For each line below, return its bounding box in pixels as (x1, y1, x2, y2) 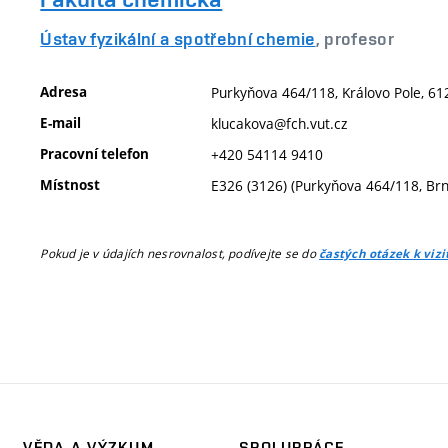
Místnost (40, 175, 101, 194)
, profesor (315, 28, 395, 49)
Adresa (40, 82, 88, 101)
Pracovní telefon (40, 144, 150, 163)
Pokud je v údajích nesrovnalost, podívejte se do (40, 245, 320, 261)
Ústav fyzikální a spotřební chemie (40, 28, 316, 49)
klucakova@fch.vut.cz (211, 113, 348, 133)
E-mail (40, 113, 82, 132)
